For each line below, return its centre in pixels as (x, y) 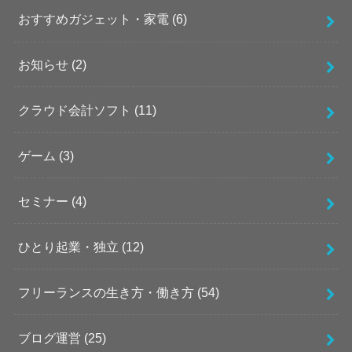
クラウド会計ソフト (76, 110)
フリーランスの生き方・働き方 (107, 292)
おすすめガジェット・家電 (95, 19)
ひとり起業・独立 (70, 246)
